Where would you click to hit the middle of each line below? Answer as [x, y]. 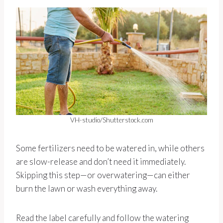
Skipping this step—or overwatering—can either [103, 175]
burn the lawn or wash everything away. [87, 188]
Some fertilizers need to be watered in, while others [110, 148]
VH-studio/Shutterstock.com [111, 120]
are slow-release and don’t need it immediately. [101, 162]
